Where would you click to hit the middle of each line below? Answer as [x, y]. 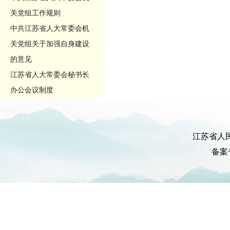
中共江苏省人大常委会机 [50, 28]
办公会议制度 [32, 90]
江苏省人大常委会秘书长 [50, 75]
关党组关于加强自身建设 [50, 44]
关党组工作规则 [35, 13]
